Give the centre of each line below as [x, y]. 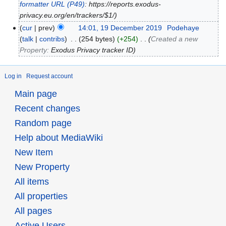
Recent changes [47, 109]
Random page [43, 123]
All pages [33, 211]
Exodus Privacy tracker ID [92, 50]
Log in [13, 76]
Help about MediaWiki [59, 138]
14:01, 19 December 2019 [120, 28]
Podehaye [183, 28]
